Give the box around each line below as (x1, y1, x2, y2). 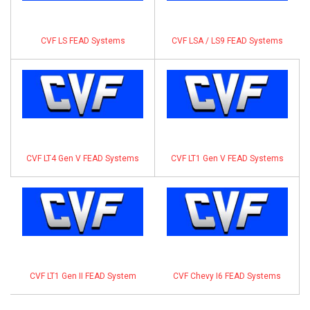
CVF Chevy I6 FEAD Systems (173, 271, 281, 281)
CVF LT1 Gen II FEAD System (29, 271, 136, 281)
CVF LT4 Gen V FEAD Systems (26, 154, 139, 163)
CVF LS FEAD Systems (40, 36, 125, 46)
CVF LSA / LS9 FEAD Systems (172, 36, 283, 46)
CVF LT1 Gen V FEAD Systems (170, 154, 284, 163)
